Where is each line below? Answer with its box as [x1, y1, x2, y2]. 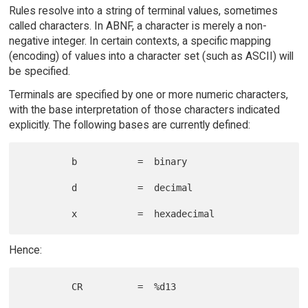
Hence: [8, 243, 42, 257]
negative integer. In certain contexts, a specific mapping [8, 34, 271, 47]
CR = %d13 [22, 281, 72, 293]
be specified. [8, 64, 70, 78]
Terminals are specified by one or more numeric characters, [8, 88, 288, 102]
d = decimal [22, 182, 72, 194]
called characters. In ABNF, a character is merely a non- [8, 19, 267, 32]
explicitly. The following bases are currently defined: [8, 118, 250, 132]
